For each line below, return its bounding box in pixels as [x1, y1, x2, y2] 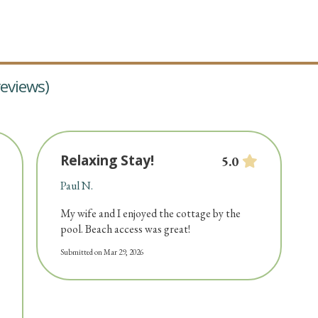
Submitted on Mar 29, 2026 [60, 247, 143, 258]
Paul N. [60, 178, 93, 194]
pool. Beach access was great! [60, 221, 190, 237]
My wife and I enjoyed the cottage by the [60, 206, 241, 221]
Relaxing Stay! [60, 150, 154, 170]
